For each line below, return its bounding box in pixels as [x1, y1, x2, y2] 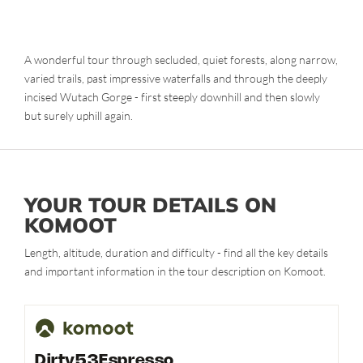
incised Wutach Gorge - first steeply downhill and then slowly [24, 90, 320, 105]
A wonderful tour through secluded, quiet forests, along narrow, [24, 53, 338, 67]
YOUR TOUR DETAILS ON [24, 192, 276, 218]
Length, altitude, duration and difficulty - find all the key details [24, 246, 328, 260]
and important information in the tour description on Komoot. [24, 264, 326, 279]
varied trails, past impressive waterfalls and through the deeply [24, 71, 327, 86]
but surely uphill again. [24, 109, 133, 123]
